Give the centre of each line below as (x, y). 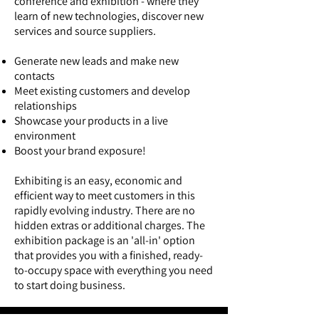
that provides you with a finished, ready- (109, 255)
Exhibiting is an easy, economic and (98, 181)
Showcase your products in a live (91, 121)
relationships (46, 106)
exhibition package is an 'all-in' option (105, 240)
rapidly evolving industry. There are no (105, 210)
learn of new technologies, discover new (109, 16)
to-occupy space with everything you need (114, 270)
